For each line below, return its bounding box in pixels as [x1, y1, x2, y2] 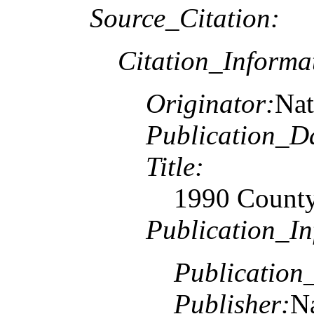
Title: [146, 151, 204, 182]
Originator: [146, 88, 275, 118]
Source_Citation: [90, 2, 280, 33]
